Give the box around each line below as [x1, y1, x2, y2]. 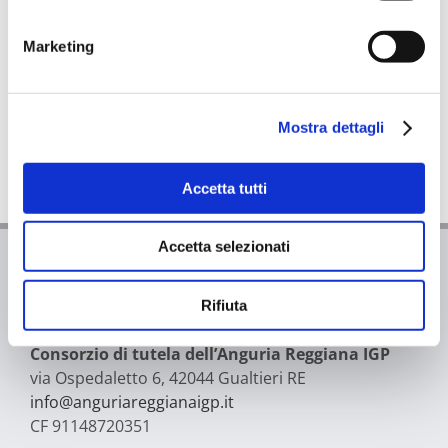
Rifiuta [201, 296, 247, 314]
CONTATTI [29, 294, 131, 319]
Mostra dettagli [277, 118, 385, 136]
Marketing [23, 37, 94, 55]
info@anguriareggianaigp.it [29, 390, 234, 413]
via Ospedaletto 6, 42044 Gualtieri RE [29, 366, 306, 389]
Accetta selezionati [158, 237, 290, 255]
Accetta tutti [181, 179, 267, 197]
